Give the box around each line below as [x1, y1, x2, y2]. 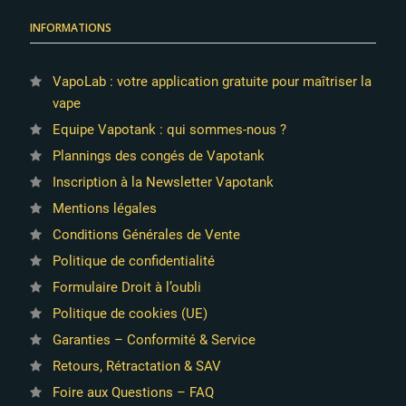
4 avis [315, 156, 351, 172]
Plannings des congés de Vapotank [52, 147, 265, 164]
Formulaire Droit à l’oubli [52, 278, 201, 295]
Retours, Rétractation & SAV [52, 357, 221, 374]
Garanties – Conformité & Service [52, 331, 256, 348]
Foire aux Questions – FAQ [52, 383, 214, 401]
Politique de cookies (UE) [52, 304, 208, 322]
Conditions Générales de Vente [52, 226, 240, 243]
